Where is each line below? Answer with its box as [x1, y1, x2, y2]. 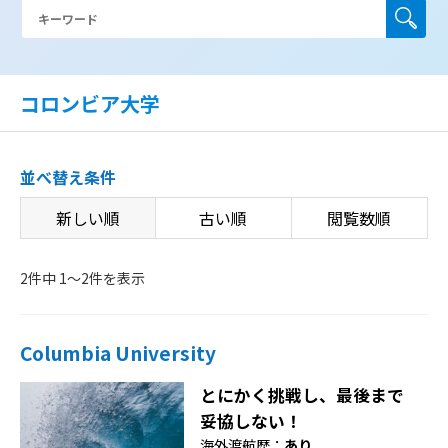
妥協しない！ [200, 408, 303, 433]
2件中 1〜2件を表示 [20, 267, 145, 288]
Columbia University [20, 338, 216, 367]
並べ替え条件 [20, 164, 116, 189]
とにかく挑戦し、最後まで [200, 382, 405, 407]
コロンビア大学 [20, 89, 160, 119]
